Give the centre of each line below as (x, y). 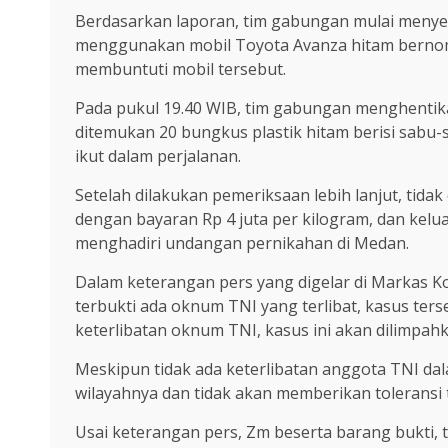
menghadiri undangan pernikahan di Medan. (242, 242)
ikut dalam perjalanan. (158, 155)
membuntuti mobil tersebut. (180, 68)
